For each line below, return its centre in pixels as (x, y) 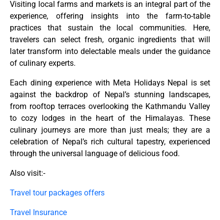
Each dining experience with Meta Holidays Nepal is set (110, 83)
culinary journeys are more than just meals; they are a (110, 130)
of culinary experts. (43, 63)
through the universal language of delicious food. (95, 154)
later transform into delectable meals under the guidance (110, 52)
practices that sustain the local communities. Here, (110, 28)
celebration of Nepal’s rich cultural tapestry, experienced (110, 142)
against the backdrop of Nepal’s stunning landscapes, (110, 95)
